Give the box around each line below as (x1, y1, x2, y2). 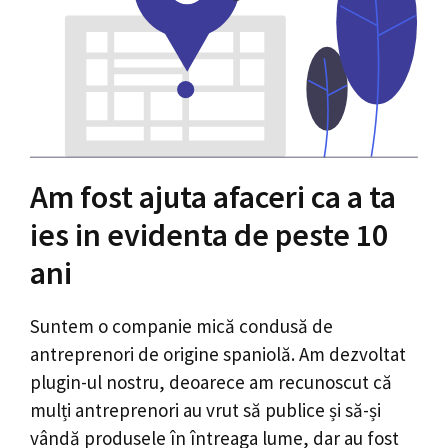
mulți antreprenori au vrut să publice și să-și (30, 398, 381, 422)
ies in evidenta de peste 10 (30, 215, 388, 255)
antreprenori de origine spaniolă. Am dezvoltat (30, 342, 406, 366)
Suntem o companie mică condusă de (30, 314, 333, 338)
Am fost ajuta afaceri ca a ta (30, 177, 396, 217)
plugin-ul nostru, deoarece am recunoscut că (30, 370, 392, 394)
